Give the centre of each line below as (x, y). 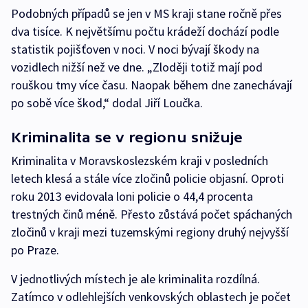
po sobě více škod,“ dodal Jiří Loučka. (107, 103)
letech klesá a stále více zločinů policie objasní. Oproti (147, 178)
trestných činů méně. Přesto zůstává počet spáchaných (152, 214)
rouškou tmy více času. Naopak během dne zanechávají (152, 85)
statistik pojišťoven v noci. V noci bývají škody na (135, 49)
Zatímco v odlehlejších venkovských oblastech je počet (151, 297)
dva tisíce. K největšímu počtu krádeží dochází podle (145, 31)
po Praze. (35, 250)
